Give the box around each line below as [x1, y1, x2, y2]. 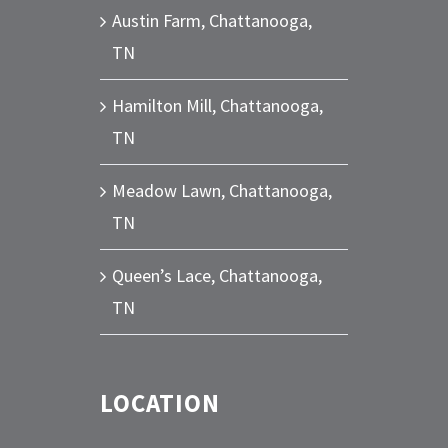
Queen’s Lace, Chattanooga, [112, 263, 322, 287]
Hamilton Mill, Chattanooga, [112, 93, 323, 117]
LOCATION [100, 386, 220, 419]
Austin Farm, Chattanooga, [112, 8, 312, 32]
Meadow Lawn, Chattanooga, [112, 178, 332, 202]
